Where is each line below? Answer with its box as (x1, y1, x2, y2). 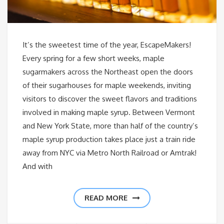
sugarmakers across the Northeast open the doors (22, 67, 193, 77)
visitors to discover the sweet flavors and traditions (22, 94, 197, 104)
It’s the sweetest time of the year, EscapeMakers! (22, 40, 191, 50)
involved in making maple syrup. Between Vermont (22, 107, 195, 117)
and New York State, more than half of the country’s (22, 121, 198, 131)
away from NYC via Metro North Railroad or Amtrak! (22, 148, 196, 158)
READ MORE (84, 193, 127, 203)
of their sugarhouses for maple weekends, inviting (22, 80, 191, 90)
